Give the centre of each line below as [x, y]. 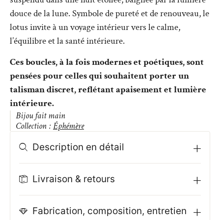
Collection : [34, 126]
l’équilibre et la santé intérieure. [67, 41]
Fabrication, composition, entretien [109, 211]
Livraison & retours [73, 179]
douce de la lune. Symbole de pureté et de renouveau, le [110, 14]
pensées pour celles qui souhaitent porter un [99, 76]
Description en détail [78, 147]
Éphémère [69, 126]
